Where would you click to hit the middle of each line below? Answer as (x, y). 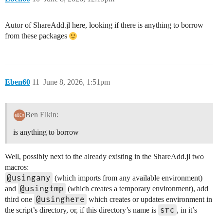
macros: (17, 167)
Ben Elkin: (42, 114)
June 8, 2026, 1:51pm (77, 82)
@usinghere (60, 199)
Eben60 (18, 82)
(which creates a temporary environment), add (137, 188)
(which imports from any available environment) (127, 178)
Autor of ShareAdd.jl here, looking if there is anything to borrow (104, 25)
